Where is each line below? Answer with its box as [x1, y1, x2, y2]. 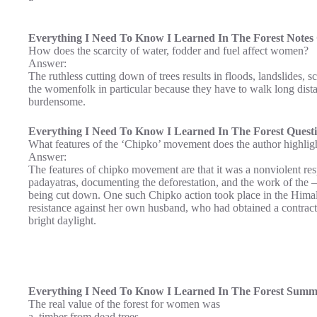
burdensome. [28, 95, 86, 108]
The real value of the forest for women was [28, 297, 220, 310]
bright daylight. [28, 214, 96, 226]
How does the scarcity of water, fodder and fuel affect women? [28, 44, 309, 57]
